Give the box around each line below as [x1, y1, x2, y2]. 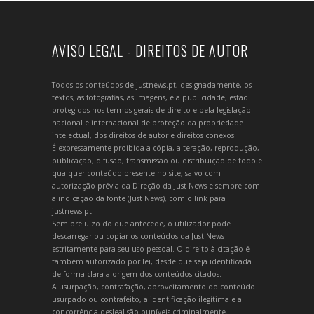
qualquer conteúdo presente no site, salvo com [52, 168, 221, 179]
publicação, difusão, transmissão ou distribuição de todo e [52, 156, 262, 166]
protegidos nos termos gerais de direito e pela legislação [52, 105, 251, 116]
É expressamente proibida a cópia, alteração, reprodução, [52, 143, 259, 153]
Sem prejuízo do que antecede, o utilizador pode [52, 219, 231, 229]
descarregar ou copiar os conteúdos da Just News [52, 231, 224, 242]
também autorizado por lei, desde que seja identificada [52, 257, 252, 267]
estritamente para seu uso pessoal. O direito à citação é [52, 244, 250, 254]
